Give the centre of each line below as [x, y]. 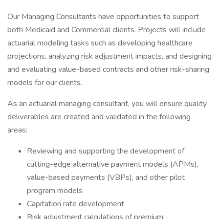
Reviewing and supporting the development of [106, 151]
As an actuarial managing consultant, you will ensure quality [107, 104]
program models [55, 191]
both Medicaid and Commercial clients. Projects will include [107, 30]
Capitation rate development [76, 204]
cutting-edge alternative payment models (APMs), [113, 164]
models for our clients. [45, 83]
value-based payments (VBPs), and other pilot [106, 177]
